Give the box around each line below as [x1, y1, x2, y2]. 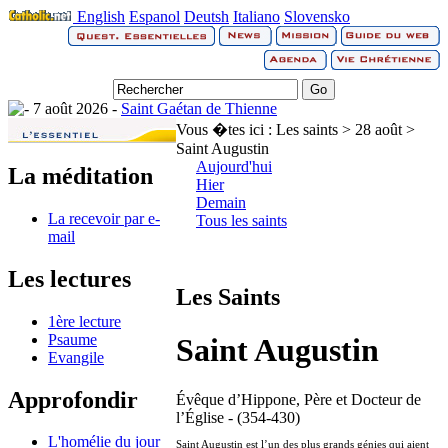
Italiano [233, 8, 280, 25]
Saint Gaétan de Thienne [121, 100, 277, 117]
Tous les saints [196, 212, 287, 229]
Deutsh [184, 8, 229, 25]
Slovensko [284, 8, 350, 25]
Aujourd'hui [196, 158, 272, 175]
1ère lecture [48, 312, 121, 330]
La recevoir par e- [48, 209, 160, 227]
